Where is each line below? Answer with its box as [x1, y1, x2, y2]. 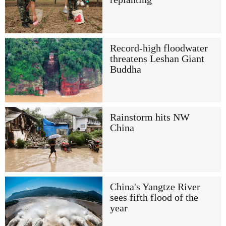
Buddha [109, 64, 141, 75]
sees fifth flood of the [109, 192, 198, 203]
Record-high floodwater [109, 42, 208, 53]
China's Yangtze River [109, 181, 200, 192]
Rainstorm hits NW [109, 112, 190, 123]
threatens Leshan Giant [109, 53, 204, 64]
